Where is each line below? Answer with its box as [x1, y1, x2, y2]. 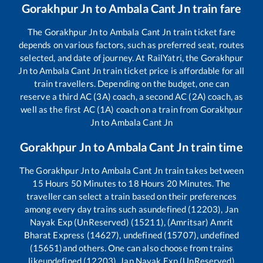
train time [188, 140, 243, 154]
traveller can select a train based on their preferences [26, 191, 237, 202]
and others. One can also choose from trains [62, 242, 234, 254]
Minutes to [81, 178, 129, 189]
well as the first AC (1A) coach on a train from [21, 104, 200, 115]
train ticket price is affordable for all [101, 65, 245, 76]
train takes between [163, 165, 244, 176]
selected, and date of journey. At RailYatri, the [20, 52, 201, 63]
